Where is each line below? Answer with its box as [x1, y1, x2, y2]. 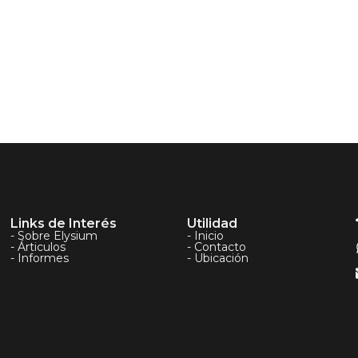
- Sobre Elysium [10, 229, 98, 244]
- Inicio [186, 229, 224, 244]
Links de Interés [10, 216, 117, 232]
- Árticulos [10, 240, 66, 255]
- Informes [10, 251, 70, 266]
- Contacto [186, 240, 246, 255]
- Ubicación [186, 251, 249, 266]
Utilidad [186, 216, 237, 232]
